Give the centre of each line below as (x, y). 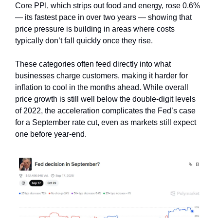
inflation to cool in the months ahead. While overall (102, 87)
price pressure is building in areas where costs (95, 29)
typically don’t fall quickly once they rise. (85, 41)
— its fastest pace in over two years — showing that (103, 17)
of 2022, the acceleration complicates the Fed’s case (105, 111)
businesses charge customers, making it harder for (101, 76)
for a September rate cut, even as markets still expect (106, 122)
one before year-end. (51, 134)
